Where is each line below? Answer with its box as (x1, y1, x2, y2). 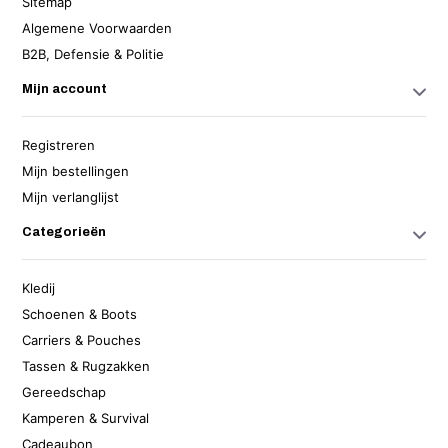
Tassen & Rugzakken (22, 358, 151, 375)
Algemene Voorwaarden (22, 20, 173, 37)
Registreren (22, 137, 96, 154)
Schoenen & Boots (22, 306, 138, 323)
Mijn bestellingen (22, 163, 130, 180)
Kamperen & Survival (22, 410, 150, 427)
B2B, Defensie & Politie (22, 46, 165, 63)
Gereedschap (22, 384, 107, 401)
